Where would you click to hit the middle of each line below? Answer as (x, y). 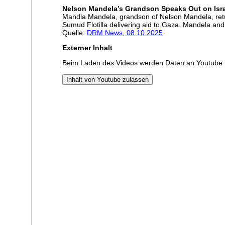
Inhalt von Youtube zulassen (108, 79)
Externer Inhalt (88, 47)
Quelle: (75, 32)
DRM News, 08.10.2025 (125, 32)
